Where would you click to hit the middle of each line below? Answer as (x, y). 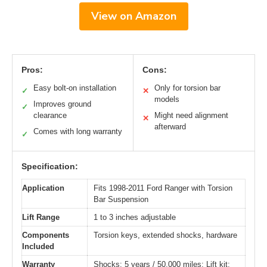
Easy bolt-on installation (75, 88)
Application (43, 188)
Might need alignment (191, 115)
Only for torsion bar (187, 88)
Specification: (50, 166)
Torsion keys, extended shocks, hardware (165, 235)
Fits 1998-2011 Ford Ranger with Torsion (163, 188)
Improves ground (62, 104)
